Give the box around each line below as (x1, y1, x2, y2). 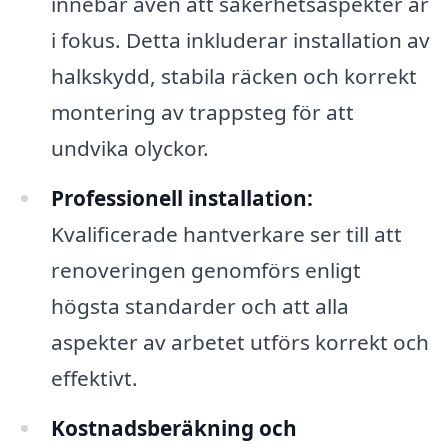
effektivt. (50, 363, 138, 392)
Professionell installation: (50, 183, 313, 212)
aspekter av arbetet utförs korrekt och (50, 327, 429, 356)
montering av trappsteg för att (50, 97, 354, 126)
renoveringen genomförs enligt (50, 255, 361, 284)
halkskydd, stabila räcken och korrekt (50, 61, 417, 90)
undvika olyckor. (50, 133, 209, 162)
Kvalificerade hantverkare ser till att (50, 219, 402, 248)
